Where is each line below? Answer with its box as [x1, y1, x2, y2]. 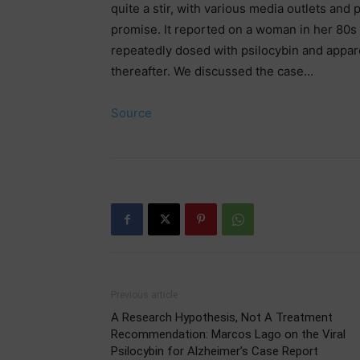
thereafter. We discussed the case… [111, 63, 313, 79]
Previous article [111, 289, 178, 301]
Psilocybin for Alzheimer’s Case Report [111, 344, 318, 358]
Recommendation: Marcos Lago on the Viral [111, 327, 346, 342]
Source [111, 105, 152, 121]
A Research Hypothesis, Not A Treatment [111, 310, 333, 325]
